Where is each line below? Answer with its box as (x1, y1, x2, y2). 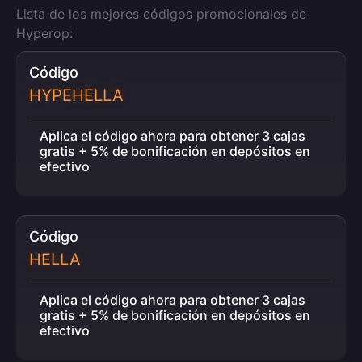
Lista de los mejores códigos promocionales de (16, 6, 306, 22)
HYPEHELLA (29, 86, 124, 105)
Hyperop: (16, 25, 73, 41)
